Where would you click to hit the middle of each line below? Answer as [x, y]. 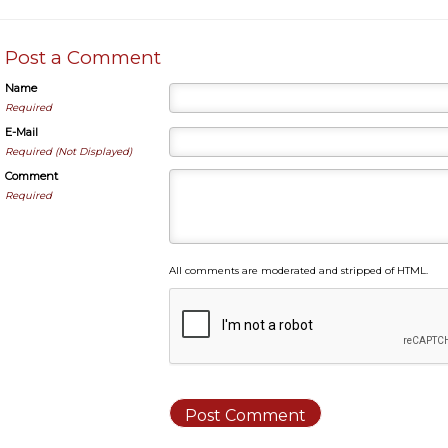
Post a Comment [83, 57]
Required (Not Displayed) [68, 151]
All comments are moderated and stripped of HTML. [298, 270]
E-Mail [21, 132]
